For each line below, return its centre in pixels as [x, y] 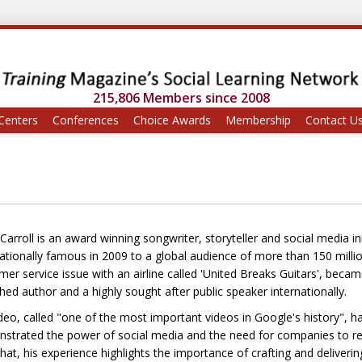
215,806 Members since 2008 [181, 98]
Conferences [86, 120]
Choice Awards [172, 120]
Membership [258, 120]
